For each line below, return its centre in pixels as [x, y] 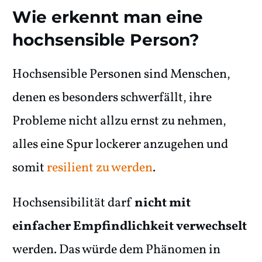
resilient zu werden [100, 168]
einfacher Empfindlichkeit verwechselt [130, 227]
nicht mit [163, 203]
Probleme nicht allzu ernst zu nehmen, [119, 121]
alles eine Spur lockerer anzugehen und [120, 145]
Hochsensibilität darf [73, 203]
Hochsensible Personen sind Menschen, [121, 75]
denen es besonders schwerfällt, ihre [112, 98]
